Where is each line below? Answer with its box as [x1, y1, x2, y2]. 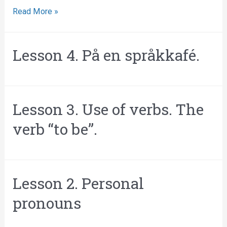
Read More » [13, 7, 59, 17]
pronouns [13, 193, 82, 213]
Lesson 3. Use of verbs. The [13, 99, 204, 120]
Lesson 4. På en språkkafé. [13, 45, 200, 65]
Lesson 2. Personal [13, 173, 144, 193]
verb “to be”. [13, 119, 98, 139]
